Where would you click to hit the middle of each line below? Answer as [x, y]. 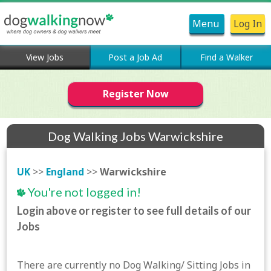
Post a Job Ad [135, 57]
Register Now [135, 94]
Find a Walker [226, 57]
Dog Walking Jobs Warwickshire [135, 136]
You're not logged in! [83, 192]
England [65, 172]
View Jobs [44, 57]
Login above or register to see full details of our [134, 211]
